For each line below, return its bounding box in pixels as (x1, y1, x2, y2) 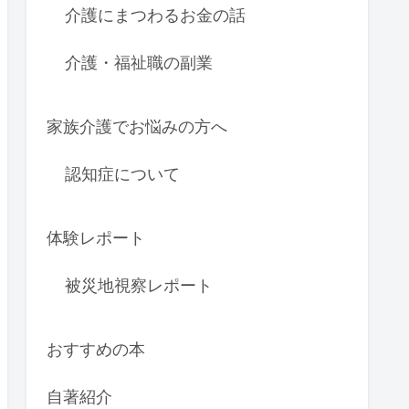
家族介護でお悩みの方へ (47, 117, 227, 137)
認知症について (65, 164, 180, 184)
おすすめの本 (47, 340, 145, 360)
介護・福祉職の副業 (65, 53, 213, 73)
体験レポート (47, 228, 145, 248)
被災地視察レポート (65, 276, 213, 296)
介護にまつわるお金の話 (65, 5, 246, 26)
